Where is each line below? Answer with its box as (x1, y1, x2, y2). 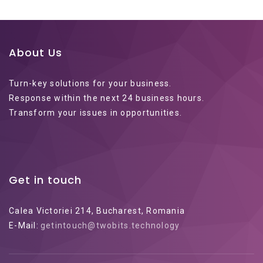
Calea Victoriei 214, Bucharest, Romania (9, 206, 186, 215)
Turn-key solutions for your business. (9, 79, 172, 88)
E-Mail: (9, 221, 39, 230)
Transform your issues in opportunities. (9, 108, 183, 117)
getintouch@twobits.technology (40, 221, 180, 230)
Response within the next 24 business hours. (9, 93, 205, 103)
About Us (9, 45, 62, 60)
